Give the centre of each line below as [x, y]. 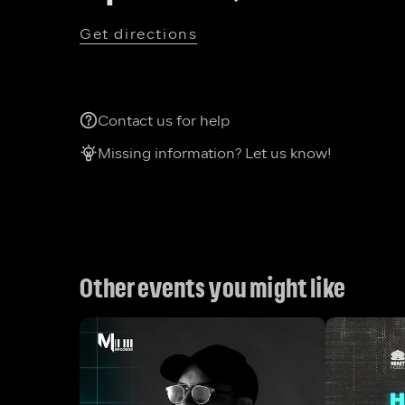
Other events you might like [212, 289]
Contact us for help [164, 122]
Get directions [139, 35]
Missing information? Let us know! [215, 154]
